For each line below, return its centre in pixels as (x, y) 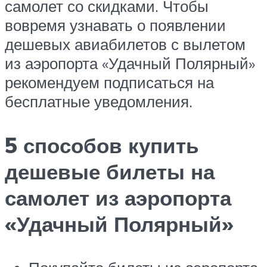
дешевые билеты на (110, 171)
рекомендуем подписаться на (109, 83)
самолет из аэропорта (118, 198)
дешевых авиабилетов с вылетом (125, 44)
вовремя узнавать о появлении (115, 25)
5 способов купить (102, 145)
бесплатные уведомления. (99, 102)
